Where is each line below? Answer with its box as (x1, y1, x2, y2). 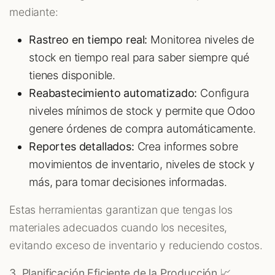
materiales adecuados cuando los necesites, (9, 221, 228, 234)
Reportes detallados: (29, 140, 134, 153)
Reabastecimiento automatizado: (29, 87, 198, 100)
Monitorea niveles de (147, 33, 254, 47)
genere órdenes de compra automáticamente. (29, 122, 256, 136)
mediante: (9, 6, 58, 19)
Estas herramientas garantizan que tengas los (9, 203, 233, 217)
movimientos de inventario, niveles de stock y (29, 158, 255, 171)
